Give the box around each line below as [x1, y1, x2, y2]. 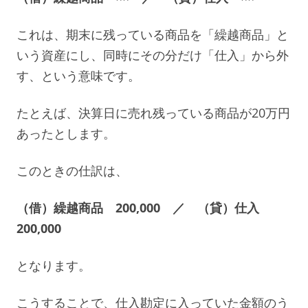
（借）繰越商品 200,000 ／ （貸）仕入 [16, 199, 272, 216]
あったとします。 [16, 124, 115, 142]
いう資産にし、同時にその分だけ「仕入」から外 [16, 46, 289, 63]
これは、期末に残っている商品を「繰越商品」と [16, 25, 289, 43]
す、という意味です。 [16, 67, 140, 84]
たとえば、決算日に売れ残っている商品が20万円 [16, 104, 290, 121]
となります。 [16, 256, 91, 274]
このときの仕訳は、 [16, 162, 128, 179]
